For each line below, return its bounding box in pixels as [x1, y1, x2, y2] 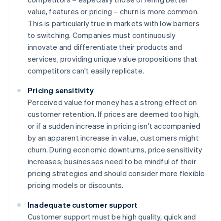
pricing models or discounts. [28, 180, 124, 190]
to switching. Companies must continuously [28, 30, 176, 40]
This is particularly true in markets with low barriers [28, 18, 200, 29]
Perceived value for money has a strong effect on [28, 97, 197, 108]
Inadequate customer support [28, 200, 138, 210]
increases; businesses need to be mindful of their [28, 156, 196, 167]
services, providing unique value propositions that [28, 54, 198, 64]
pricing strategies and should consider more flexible [28, 168, 205, 179]
